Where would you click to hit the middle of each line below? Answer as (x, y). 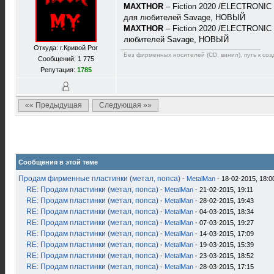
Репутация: (58, 70)
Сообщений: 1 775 (66, 59)
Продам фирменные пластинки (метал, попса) (99, 179)
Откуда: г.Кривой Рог (66, 48)
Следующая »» (125, 105)
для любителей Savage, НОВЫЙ (184, 17)
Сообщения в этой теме (58, 162)
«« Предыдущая (54, 105)
